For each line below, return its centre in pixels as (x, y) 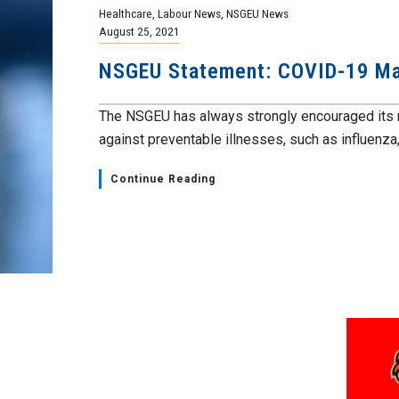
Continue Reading (163, 179)
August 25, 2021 (139, 31)
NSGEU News (257, 13)
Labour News (189, 13)
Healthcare (126, 13)
